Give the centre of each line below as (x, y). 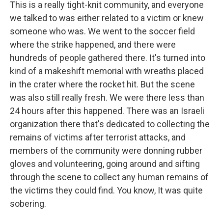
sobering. (28, 204)
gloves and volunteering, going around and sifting (105, 164)
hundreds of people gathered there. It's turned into (108, 58)
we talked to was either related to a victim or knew (107, 18)
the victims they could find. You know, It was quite (106, 190)
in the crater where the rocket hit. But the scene (102, 84)
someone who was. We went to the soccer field (102, 31)
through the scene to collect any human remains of (109, 177)
